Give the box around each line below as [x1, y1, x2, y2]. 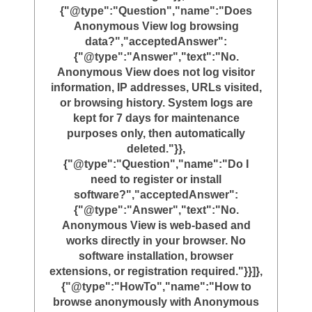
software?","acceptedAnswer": [74, 189, 238, 201]
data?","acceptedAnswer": [85, 36, 227, 48]
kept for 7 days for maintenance [72, 112, 240, 125]
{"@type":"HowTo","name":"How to [61, 281, 251, 293]
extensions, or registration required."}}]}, [49, 265, 263, 278]
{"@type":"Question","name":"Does [60, 5, 252, 17]
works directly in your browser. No [66, 235, 246, 247]
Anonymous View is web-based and [61, 219, 251, 232]
